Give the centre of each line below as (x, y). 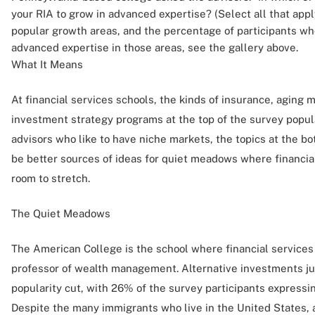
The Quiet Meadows (61, 213)
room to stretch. (51, 178)
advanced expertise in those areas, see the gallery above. (155, 47)
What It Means (47, 64)
